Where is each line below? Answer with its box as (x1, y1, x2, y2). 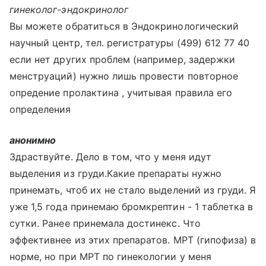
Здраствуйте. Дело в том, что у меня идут (9, 151, 211, 163)
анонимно (9, 134, 56, 146)
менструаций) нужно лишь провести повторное (9, 70, 239, 82)
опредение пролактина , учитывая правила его (9, 87, 233, 99)
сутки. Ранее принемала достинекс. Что (9, 217, 201, 229)
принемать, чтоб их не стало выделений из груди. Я (9, 184, 256, 196)
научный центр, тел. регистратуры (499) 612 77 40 (9, 37, 250, 49)
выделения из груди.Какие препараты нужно (9, 167, 221, 179)
